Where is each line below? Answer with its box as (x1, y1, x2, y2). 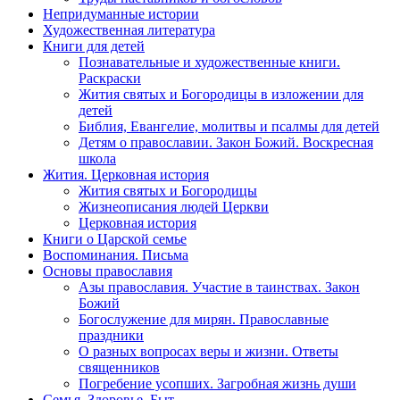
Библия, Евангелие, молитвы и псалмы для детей (79, 118, 379, 134)
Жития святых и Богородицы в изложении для (79, 86, 363, 102)
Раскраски (79, 70, 141, 86)
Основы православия (43, 262, 172, 279)
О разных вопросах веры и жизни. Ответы (79, 343, 338, 359)
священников (79, 359, 160, 375)
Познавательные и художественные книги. (79, 54, 340, 70)
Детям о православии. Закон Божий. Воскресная (79, 134, 373, 150)
